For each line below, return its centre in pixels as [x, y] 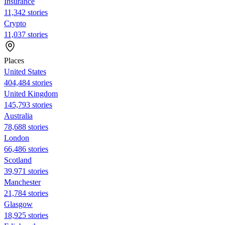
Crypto [15, 23]
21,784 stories [26, 193]
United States [25, 71]
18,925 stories [26, 215]
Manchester [22, 182]
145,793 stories [28, 104]
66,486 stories [26, 149]
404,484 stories [28, 82]
